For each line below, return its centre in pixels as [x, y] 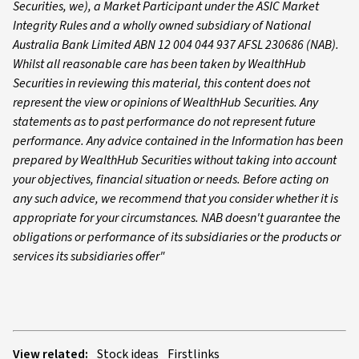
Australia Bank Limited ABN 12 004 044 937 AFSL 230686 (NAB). [176, 45]
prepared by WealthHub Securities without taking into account [175, 161]
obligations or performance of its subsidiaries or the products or [177, 238]
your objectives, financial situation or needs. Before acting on [171, 180]
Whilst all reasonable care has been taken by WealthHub [159, 65]
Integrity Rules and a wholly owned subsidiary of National [162, 26]
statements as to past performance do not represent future [164, 122]
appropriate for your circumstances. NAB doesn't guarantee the [177, 218]
